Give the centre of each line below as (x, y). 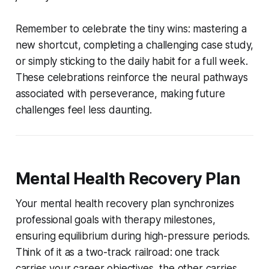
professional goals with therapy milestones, (115, 219)
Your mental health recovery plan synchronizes (125, 203)
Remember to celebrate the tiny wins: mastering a (131, 29)
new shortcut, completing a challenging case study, (134, 45)
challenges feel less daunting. (83, 110)
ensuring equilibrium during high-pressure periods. (133, 236)
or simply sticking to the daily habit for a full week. (131, 61)
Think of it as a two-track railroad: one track (117, 252)
